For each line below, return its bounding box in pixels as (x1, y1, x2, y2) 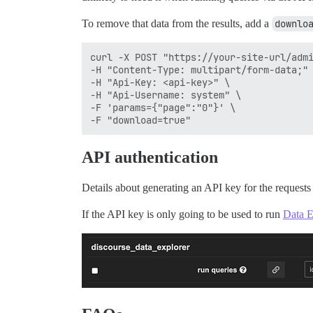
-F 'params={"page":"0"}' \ (90, 101, 235, 115)
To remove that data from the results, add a (82, 17, 272, 30)
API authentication (82, 148, 218, 167)
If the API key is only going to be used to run (82, 208, 283, 221)
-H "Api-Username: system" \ (90, 89, 241, 102)
